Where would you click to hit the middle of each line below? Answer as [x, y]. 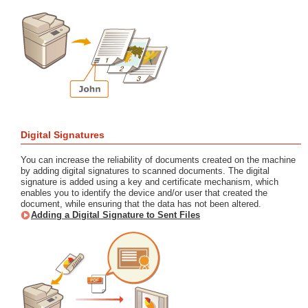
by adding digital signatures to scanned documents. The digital [145, 171]
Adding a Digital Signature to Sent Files [115, 215]
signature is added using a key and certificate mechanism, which [150, 182]
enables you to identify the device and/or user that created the [144, 193]
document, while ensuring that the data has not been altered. [141, 204]
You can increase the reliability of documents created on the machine [158, 160]
